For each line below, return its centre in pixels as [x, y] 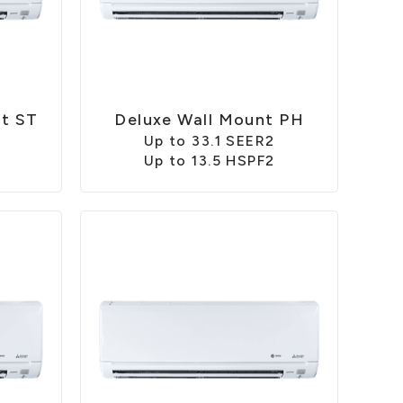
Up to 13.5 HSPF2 [209, 161]
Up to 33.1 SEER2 [209, 141]
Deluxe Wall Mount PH [210, 120]
